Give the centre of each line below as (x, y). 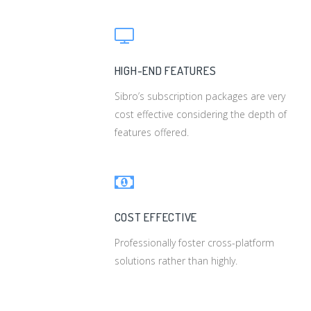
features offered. (151, 132)
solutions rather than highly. (176, 260)
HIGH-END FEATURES (165, 70)
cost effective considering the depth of (200, 114)
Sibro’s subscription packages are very (200, 96)
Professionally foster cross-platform (194, 242)
